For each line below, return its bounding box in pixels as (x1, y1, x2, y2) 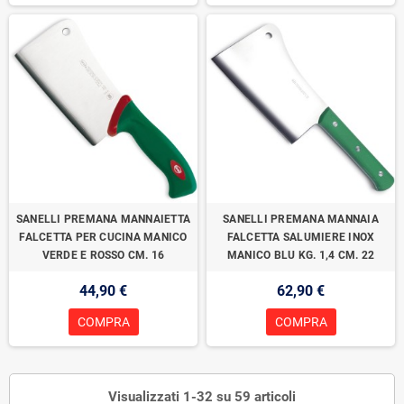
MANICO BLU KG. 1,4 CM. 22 (227, 249, 374, 262)
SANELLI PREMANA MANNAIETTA (15, 213, 191, 225)
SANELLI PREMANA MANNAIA (223, 213, 379, 225)
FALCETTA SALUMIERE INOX (226, 231, 375, 243)
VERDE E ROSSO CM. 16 (41, 249, 165, 262)
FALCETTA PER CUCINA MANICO (19, 231, 188, 243)
